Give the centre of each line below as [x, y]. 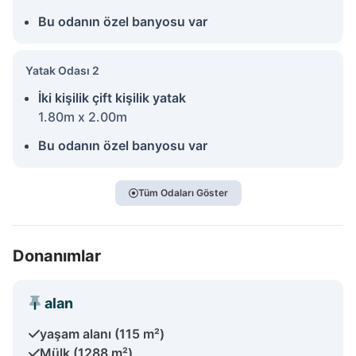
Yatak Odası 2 [62, 70]
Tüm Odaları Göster [183, 192]
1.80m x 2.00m [83, 116]
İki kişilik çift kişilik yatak [112, 97]
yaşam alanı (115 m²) [102, 333]
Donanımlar [57, 255]
